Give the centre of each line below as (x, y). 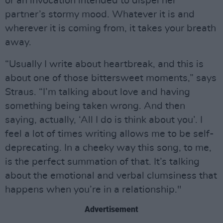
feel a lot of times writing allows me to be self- (110, 134)
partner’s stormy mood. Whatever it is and (100, 14)
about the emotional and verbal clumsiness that (111, 176)
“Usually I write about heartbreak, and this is (104, 64)
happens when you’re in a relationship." (93, 190)
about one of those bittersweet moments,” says (111, 78)
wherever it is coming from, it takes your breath (111, 28)
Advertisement (111, 209)
